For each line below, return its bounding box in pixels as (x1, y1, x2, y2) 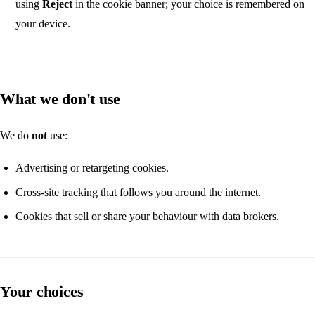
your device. (15, 18, 71, 30)
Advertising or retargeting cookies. (15, 162, 169, 174)
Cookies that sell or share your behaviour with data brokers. (15, 210, 280, 223)
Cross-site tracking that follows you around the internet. (15, 186, 262, 198)
